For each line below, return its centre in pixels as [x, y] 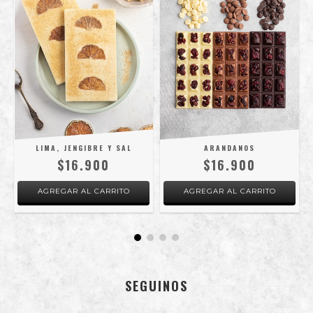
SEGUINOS [156, 286]
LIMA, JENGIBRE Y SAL [83, 147]
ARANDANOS [230, 147]
